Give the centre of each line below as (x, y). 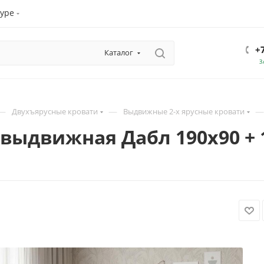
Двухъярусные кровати (55, 111)
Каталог (119, 52)
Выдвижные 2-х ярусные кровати (184, 111)
